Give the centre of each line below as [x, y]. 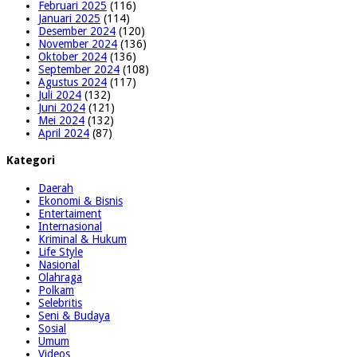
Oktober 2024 [73, 56]
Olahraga [60, 277]
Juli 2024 [60, 94]
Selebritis [60, 302]
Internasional [70, 226]
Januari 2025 [69, 18]
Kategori [31, 161]
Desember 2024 [77, 31]
